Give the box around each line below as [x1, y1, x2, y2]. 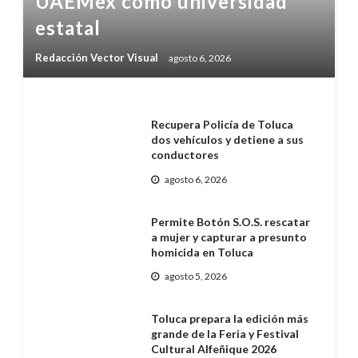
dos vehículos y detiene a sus [150, 133, 304, 147]
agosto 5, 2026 [164, 270, 227, 283]
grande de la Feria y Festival [150, 327, 299, 341]
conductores [150, 148, 219, 162]
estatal [34, 16, 101, 40]
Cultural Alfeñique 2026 [150, 342, 276, 356]
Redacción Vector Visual [34, 51, 161, 65]
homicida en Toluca [150, 245, 253, 259]
